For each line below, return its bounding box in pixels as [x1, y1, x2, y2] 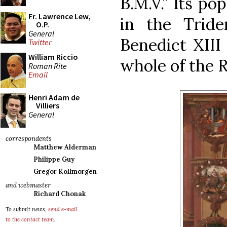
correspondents [6, 134, 52, 143]
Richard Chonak [33, 190, 86, 198]
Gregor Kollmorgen [33, 167, 97, 176]
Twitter [28, 37, 51, 48]
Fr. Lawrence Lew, [28, 11, 91, 21]
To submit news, [6, 206, 48, 213]
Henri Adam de [28, 92, 80, 102]
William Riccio [28, 52, 78, 62]
